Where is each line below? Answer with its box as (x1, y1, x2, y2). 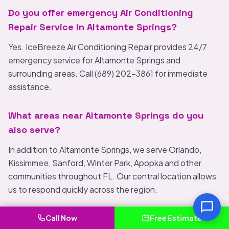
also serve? (8, 124, 60, 135)
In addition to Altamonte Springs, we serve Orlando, (8, 144, 201, 155)
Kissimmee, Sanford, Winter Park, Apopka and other (8, 157, 201, 168)
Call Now (45, 213, 77, 222)
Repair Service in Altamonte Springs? (8, 21, 177, 33)
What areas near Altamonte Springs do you (8, 109, 203, 121)
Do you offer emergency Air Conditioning (8, 7, 193, 18)
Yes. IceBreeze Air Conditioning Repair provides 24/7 (8, 41, 207, 52)
